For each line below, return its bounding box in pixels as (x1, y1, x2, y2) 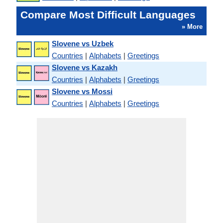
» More (182, 23, 203, 30)
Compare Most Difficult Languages (20, 9, 196, 20)
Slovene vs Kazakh (52, 63, 117, 72)
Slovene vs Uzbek (52, 39, 113, 48)
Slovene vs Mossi (52, 87, 112, 96)
